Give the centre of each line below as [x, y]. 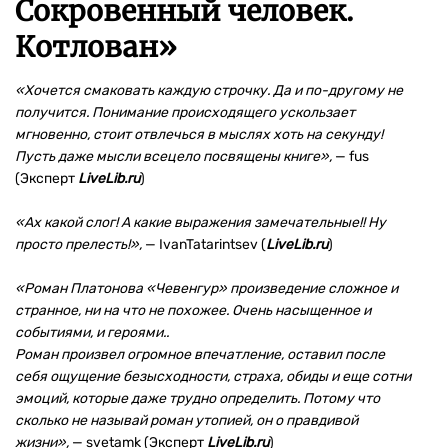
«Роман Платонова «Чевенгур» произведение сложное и [206, 289]
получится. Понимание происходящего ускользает [185, 113]
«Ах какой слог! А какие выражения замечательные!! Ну [200, 223]
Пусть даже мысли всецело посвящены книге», [175, 157]
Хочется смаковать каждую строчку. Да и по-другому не [213, 91]
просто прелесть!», [80, 245]
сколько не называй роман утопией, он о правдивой [186, 421]
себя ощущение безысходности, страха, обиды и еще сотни [213, 377]
